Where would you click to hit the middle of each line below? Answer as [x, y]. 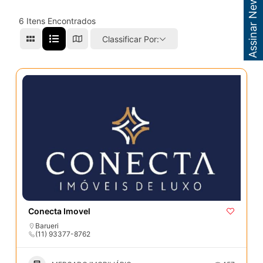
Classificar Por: [131, 39]
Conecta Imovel [59, 211]
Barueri [47, 226]
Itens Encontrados [60, 21]
